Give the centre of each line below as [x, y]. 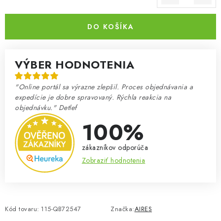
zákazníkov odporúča [115, 147]
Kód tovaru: [22, 209]
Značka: [123, 209]
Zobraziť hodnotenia [113, 160]
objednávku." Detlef [46, 108]
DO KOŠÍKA [110, 27]
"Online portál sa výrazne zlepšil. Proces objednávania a [104, 87]
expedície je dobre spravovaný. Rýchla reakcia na [93, 97]
